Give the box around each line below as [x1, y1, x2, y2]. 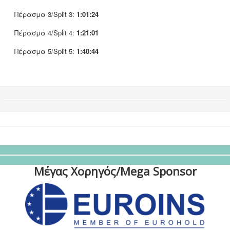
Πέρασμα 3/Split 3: [14, 9, 76, 19]
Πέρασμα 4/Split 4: [14, 27, 76, 37]
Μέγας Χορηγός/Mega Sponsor [33, 163, 197, 179]
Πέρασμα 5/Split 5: [14, 46, 76, 56]
